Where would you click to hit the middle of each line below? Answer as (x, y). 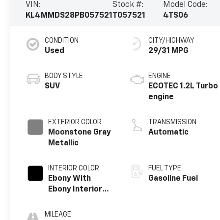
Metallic (64, 143)
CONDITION (62, 41)
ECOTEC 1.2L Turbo (183, 86)
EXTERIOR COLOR (75, 122)
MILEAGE (58, 214)
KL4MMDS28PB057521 (69, 15)
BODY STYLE (64, 76)
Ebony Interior (75, 189)
